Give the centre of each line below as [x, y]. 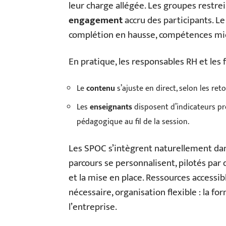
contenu [101, 89]
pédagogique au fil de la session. [133, 122]
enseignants [111, 107]
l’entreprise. [93, 207]
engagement [96, 20]
